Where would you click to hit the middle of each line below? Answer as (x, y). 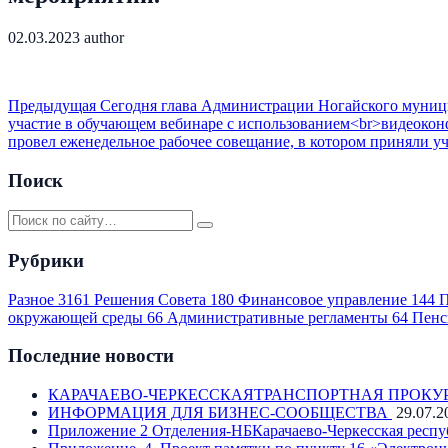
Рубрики (46, 260)
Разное (33, 299)
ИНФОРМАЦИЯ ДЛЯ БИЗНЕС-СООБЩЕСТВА (220, 413)
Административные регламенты (279, 317)
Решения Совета (152, 299)
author (104, 37)
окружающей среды (77, 317)
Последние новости (91, 356)
